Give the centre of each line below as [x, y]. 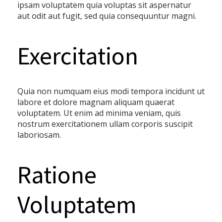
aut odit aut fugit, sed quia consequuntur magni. [107, 16]
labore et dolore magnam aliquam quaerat [96, 102]
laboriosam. [39, 135]
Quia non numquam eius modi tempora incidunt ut [111, 91]
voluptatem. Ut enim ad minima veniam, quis [99, 113]
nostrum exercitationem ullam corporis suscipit [105, 124]
